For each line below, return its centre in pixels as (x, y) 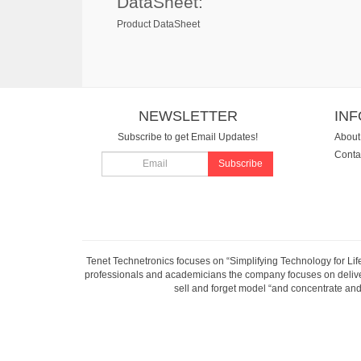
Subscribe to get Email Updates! (188, 137)
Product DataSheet (158, 24)
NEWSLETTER (188, 116)
